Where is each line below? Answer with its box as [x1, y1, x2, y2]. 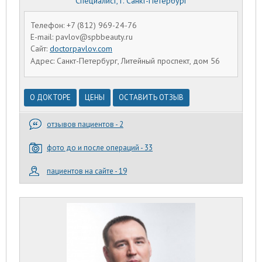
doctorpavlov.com [50, 43, 112, 54]
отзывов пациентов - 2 [47, 119, 123, 129]
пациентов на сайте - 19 [47, 166, 127, 176]
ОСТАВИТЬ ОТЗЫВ [119, 92, 184, 102]
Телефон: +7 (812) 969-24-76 [30, 19, 137, 30]
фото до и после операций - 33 [47, 142, 153, 153]
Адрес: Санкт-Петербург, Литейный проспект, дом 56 [30, 55, 220, 66]
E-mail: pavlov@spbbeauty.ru [30, 32, 133, 43]
